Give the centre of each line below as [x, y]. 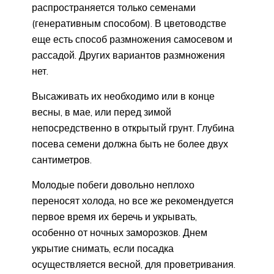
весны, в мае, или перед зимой [102, 112]
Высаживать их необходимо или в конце [123, 96]
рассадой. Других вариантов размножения [128, 55]
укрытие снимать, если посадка [103, 249]
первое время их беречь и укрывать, [114, 217]
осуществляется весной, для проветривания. [134, 265]
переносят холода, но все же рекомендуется [133, 201]
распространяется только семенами [114, 8]
